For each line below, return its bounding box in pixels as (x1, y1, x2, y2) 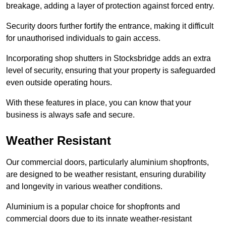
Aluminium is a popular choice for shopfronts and (6, 202, 180, 211)
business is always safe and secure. (6, 110, 135, 120)
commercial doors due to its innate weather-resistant (6, 214, 192, 223)
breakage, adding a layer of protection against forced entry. (6, 2, 214, 11)
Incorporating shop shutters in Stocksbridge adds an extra (6, 54, 211, 63)
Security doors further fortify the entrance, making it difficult (6, 22, 213, 31)
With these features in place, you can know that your (6, 98, 191, 107)
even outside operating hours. (6, 78, 112, 87)
